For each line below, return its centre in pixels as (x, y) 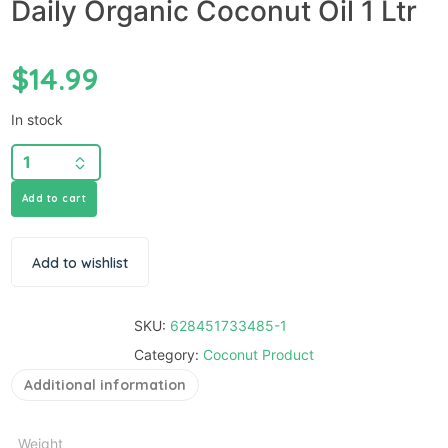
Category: (168, 354)
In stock (36, 119)
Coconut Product (258, 354)
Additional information (104, 384)
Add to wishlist (79, 262)
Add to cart (53, 198)
